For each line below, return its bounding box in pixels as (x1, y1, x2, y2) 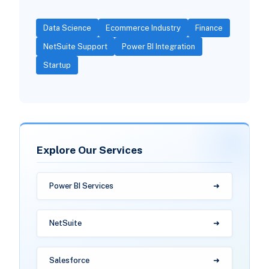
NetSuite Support (43, 42, 107, 52)
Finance (195, 23, 223, 33)
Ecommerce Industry (105, 23, 181, 33)
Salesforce (49, 256, 89, 265)
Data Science (43, 23, 91, 33)
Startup (43, 61, 71, 70)
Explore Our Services (36, 144, 142, 157)
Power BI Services (49, 181, 113, 191)
